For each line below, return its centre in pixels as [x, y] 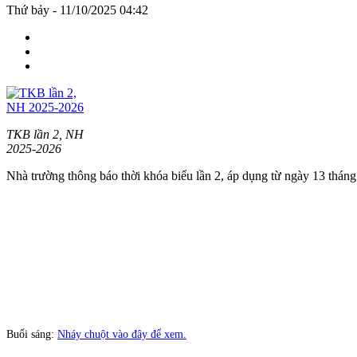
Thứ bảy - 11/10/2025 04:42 [77, 10]
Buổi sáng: [32, 334]
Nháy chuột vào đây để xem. [122, 334]
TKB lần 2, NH [45, 134]
